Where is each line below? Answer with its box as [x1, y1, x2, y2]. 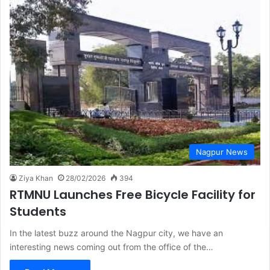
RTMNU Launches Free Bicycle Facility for [10, 186, 256, 203]
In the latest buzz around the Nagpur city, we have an [10, 227, 223, 238]
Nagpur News [196, 146, 248, 157]
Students [10, 202, 66, 220]
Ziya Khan [19, 173, 53, 183]
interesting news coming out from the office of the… [10, 241, 213, 252]
